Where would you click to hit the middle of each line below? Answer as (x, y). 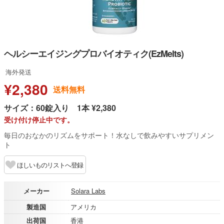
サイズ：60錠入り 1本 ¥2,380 (60, 108)
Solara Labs (88, 191)
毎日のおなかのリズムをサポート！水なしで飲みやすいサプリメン (109, 135)
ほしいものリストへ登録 (50, 165)
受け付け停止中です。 (39, 119)
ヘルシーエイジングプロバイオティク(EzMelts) (94, 53)
